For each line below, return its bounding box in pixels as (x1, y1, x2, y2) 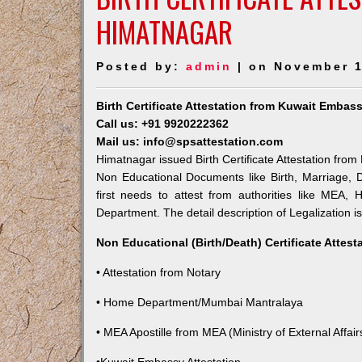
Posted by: (95, 60, 186, 73)
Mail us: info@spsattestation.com (95, 135, 283, 148)
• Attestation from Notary (95, 266, 221, 279)
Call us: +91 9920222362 (95, 117, 229, 130)
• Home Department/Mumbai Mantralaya (95, 296, 303, 309)
